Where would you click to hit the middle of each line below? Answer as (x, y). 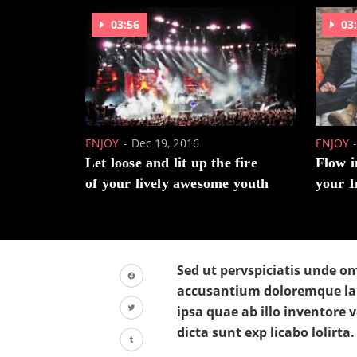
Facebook (148, 300)
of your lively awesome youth (177, 184)
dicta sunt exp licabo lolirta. (266, 333)
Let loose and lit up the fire (171, 163)
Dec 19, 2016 (165, 143)
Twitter (140, 332)
